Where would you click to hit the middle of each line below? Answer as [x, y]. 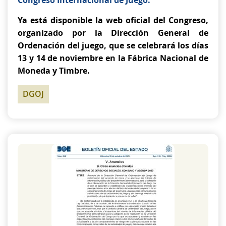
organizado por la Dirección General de [113, 33]
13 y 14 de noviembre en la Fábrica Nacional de [113, 58]
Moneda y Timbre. [54, 71]
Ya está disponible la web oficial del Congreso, [113, 20]
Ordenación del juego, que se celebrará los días [113, 45]
